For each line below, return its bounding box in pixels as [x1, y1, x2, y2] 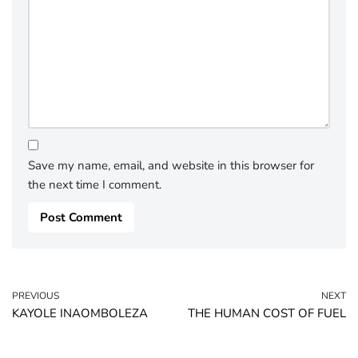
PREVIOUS [12, 289, 59, 302]
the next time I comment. [28, 177, 161, 193]
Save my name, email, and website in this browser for [28, 157, 314, 173]
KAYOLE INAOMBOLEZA [12, 305, 148, 321]
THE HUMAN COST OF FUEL [188, 305, 346, 321]
